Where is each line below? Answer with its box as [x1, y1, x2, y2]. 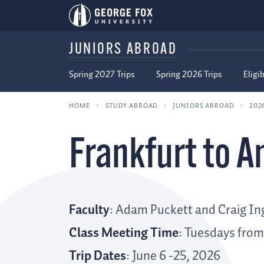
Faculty [69, 200, 110, 221]
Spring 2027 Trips [69, 68, 135, 82]
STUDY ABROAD [105, 100, 158, 111]
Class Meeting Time [69, 223, 179, 244]
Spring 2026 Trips [156, 68, 222, 82]
